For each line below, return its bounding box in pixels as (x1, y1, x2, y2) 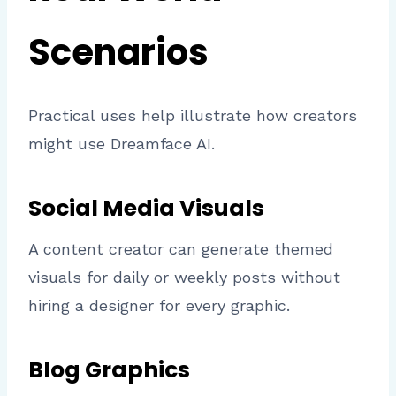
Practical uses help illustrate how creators (28, 106, 357, 126)
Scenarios (28, 27, 209, 78)
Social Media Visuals (28, 192, 264, 224)
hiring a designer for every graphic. (28, 296, 290, 316)
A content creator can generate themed (28, 240, 333, 259)
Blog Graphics (28, 354, 190, 385)
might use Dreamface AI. (28, 134, 215, 154)
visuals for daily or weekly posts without (28, 268, 340, 287)
